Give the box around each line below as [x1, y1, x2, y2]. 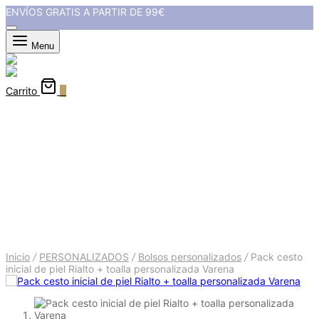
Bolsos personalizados [138, 250, 241, 263]
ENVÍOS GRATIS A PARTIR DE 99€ [6, 6, 164, 18]
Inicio [6, 250, 30, 263]
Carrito [6, 85, 37, 97]
